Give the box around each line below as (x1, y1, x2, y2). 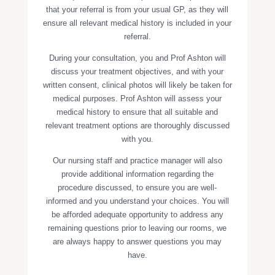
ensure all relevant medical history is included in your (43, 18, 232, 28)
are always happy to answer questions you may (53, 237, 222, 246)
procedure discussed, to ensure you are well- (58, 183, 217, 192)
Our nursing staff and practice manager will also (52, 156, 222, 165)
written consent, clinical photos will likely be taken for (42, 80, 232, 90)
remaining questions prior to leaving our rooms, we (48, 223, 227, 233)
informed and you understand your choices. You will (45, 196, 229, 206)
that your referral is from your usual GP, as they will (46, 5, 229, 14)
